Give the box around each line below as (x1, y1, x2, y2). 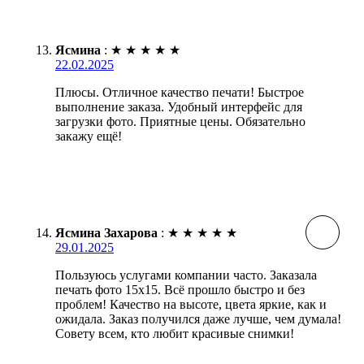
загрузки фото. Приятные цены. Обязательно (55, 114, 305, 128)
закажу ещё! (55, 128, 122, 143)
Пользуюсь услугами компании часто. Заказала (55, 267, 317, 282)
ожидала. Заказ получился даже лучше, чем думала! (55, 311, 341, 326)
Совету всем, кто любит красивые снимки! (55, 326, 294, 340)
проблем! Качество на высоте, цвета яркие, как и (55, 297, 327, 311)
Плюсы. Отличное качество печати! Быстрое (55, 84, 304, 99)
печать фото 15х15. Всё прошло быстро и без (55, 282, 305, 297)
